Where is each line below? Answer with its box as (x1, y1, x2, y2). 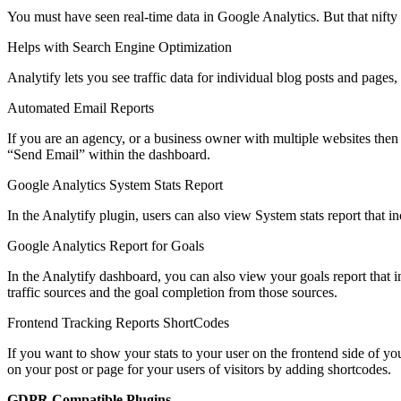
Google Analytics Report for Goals (7, 237, 204, 253)
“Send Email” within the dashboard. (7, 146, 210, 162)
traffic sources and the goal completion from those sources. (7, 284, 337, 300)
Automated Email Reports (7, 99, 154, 115)
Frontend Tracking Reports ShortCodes (7, 314, 229, 330)
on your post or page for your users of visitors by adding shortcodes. (7, 361, 391, 377)
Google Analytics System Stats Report (7, 176, 223, 192)
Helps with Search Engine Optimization (7, 38, 232, 55)
